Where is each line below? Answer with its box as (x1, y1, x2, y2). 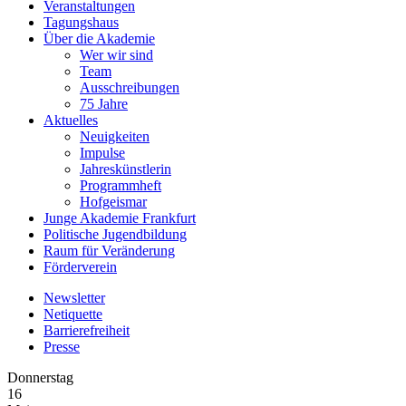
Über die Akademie (43, 31, 155, 46)
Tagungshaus (43, 14, 119, 30)
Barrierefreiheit (43, 323, 130, 338)
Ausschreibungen (80, 80, 179, 95)
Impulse (80, 145, 125, 160)
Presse (43, 339, 80, 354)
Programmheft (80, 178, 161, 193)
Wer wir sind (80, 47, 153, 63)
